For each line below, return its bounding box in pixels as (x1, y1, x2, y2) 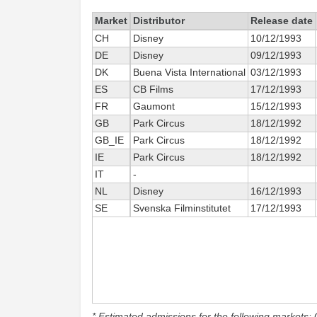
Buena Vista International (133, 67, 246, 78)
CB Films (133, 83, 173, 95)
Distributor (133, 15, 185, 26)
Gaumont (133, 100, 175, 112)
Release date (250, 15, 313, 26)
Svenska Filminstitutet (133, 202, 231, 214)
